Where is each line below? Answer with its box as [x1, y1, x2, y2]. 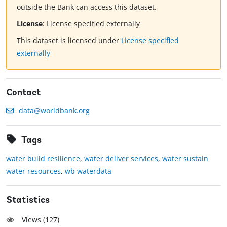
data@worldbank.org [19, 106, 90, 116]
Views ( [22, 215, 45, 225]
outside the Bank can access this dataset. [17, 2, 157, 12]
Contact [6, 88, 41, 98]
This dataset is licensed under [17, 35, 121, 46]
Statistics [6, 196, 50, 206]
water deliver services [84, 154, 158, 164]
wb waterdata [65, 166, 111, 176]
